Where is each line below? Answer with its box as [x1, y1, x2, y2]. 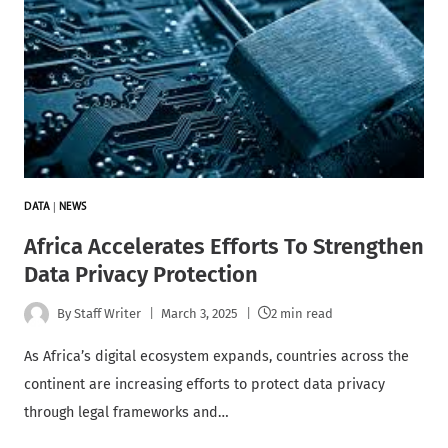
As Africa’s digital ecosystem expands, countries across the [24, 347, 409, 365]
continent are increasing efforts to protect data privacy [24, 375, 385, 393]
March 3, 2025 [161, 306, 239, 322]
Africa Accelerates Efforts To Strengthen [24, 232, 424, 260]
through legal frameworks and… [24, 403, 229, 421]
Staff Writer [74, 306, 142, 322]
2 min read [271, 306, 334, 322]
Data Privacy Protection [24, 260, 258, 288]
